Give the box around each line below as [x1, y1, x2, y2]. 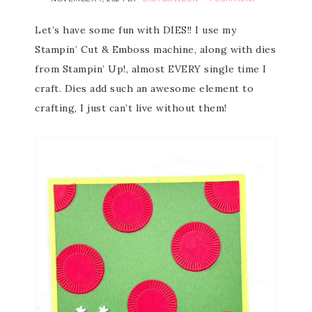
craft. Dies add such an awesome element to [35, 82, 253, 95]
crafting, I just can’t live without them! [35, 102, 227, 114]
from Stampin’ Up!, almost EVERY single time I [35, 63, 267, 75]
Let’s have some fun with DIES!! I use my [35, 24, 236, 36]
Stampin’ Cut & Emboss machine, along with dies [35, 43, 276, 56]
